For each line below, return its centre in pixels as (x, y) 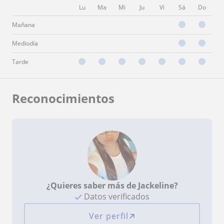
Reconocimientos (63, 98)
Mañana (23, 24)
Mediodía (25, 43)
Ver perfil (108, 216)
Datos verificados (115, 196)
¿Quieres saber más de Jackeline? (112, 185)
